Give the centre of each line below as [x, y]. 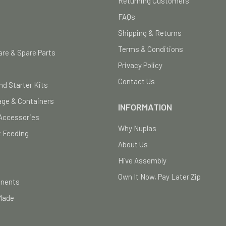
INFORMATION [145, 107]
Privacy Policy [140, 65]
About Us [133, 145]
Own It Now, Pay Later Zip [159, 177]
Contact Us [136, 81]
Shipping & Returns [150, 33]
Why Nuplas [137, 128]
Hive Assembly [142, 161]
